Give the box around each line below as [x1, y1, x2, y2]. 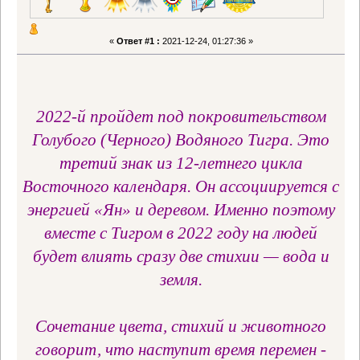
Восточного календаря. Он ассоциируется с [22, 177, 339, 197]
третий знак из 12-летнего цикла [59, 153, 303, 174]
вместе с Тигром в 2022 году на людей [44, 223, 317, 243]
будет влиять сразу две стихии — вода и [32, 247, 329, 267]
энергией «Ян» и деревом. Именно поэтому [27, 200, 335, 220]
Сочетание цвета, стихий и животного [35, 317, 326, 337]
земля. [159, 270, 202, 290]
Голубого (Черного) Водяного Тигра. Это [32, 130, 329, 150]
